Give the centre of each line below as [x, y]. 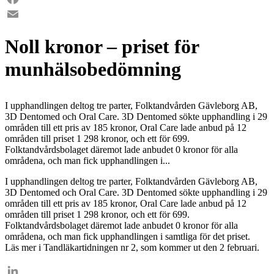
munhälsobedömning [93, 69]
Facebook [24, 14]
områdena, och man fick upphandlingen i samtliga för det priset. [128, 236]
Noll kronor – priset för [102, 46]
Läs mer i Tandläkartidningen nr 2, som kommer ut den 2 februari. [132, 247]
